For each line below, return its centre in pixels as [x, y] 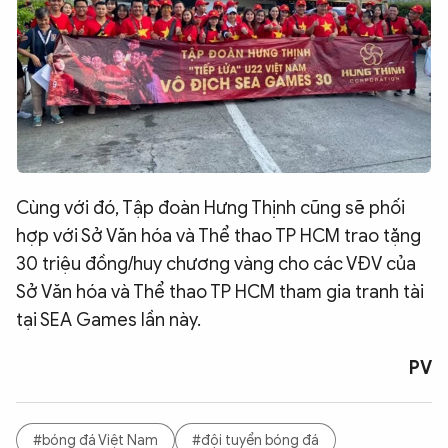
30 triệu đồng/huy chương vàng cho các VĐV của [216, 264]
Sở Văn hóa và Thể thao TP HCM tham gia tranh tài [220, 292]
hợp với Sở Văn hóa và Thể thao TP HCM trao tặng [218, 236]
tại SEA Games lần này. [108, 320]
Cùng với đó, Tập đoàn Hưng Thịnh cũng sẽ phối [210, 208]
